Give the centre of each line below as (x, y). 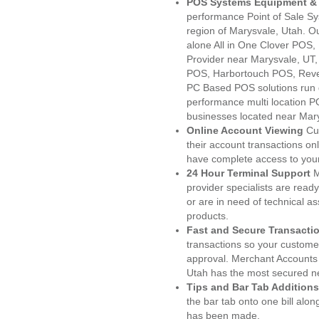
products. (208, 216)
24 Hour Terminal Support (249, 173)
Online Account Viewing (246, 130)
